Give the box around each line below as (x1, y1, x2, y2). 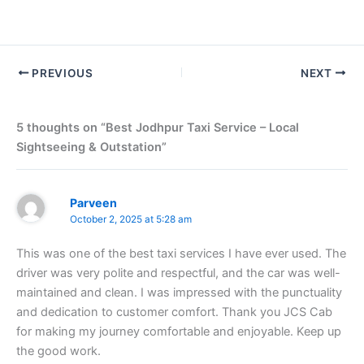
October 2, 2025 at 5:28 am (69, 213, 192, 225)
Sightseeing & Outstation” (16, 140, 167, 155)
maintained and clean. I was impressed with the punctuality (16, 285, 342, 301)
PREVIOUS (28, 66, 93, 80)
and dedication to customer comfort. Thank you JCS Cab (16, 305, 332, 320)
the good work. (16, 344, 101, 359)
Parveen (69, 195, 117, 210)
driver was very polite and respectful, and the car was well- (16, 266, 340, 281)
